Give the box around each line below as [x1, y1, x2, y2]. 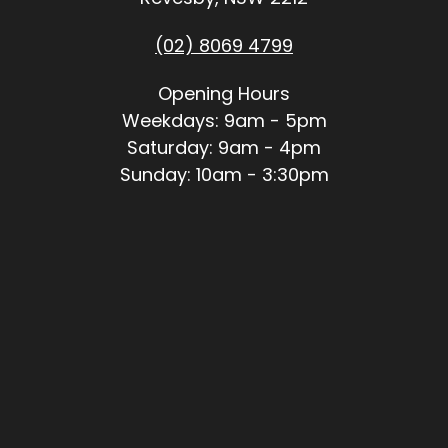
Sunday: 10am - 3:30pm [119, 161, 329, 187]
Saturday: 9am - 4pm [127, 134, 321, 160]
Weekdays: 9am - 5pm [121, 107, 327, 133]
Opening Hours [158, 80, 290, 106]
